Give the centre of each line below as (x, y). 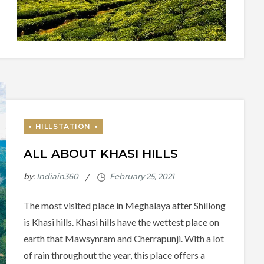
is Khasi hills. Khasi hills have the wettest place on (121, 222)
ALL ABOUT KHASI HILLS (100, 154)
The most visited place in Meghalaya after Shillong (124, 206)
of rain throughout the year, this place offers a (114, 255)
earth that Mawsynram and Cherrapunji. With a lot (123, 239)
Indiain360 (57, 176)
